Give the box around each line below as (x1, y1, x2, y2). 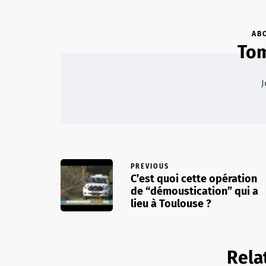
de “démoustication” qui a (131, 184, 258, 198)
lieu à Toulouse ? (131, 197, 211, 210)
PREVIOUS (131, 161, 169, 170)
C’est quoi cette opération (131, 172, 257, 185)
